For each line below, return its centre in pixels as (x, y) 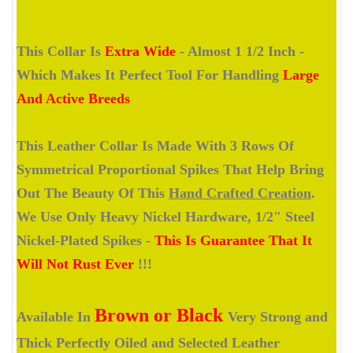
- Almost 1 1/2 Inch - (240, 51)
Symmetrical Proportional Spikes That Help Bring (170, 169)
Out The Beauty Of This (93, 193)
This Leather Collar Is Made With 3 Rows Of (155, 145)
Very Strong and (278, 316)
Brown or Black (161, 315)
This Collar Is (61, 51)
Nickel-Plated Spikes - (85, 240)
